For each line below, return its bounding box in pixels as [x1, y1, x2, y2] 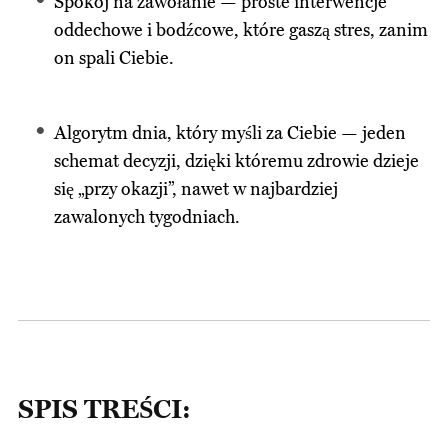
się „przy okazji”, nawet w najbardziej [54, 179, 339, 201]
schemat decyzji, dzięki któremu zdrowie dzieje [54, 151, 420, 173]
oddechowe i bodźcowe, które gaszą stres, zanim [54, 20, 429, 42]
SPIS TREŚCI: [17, 395, 191, 426]
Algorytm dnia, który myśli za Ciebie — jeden [54, 123, 407, 145]
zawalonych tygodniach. [54, 207, 241, 229]
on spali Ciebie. [54, 48, 175, 70]
